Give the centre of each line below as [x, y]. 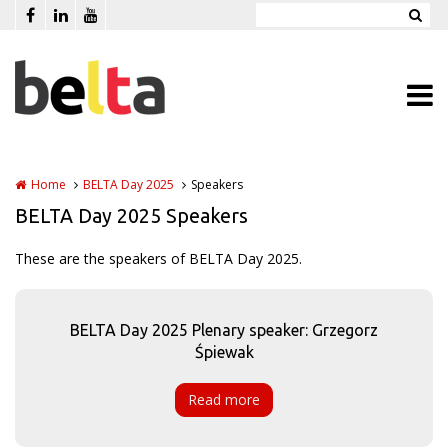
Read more [224, 399]
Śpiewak [224, 352]
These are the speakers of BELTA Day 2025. [158, 258]
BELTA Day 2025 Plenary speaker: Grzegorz [224, 330]
